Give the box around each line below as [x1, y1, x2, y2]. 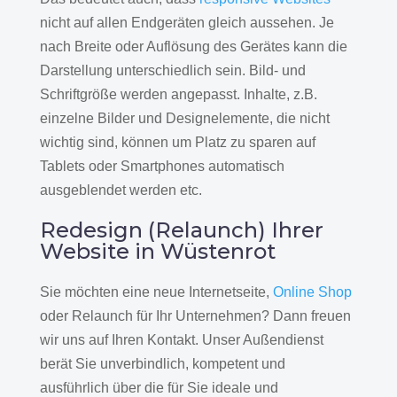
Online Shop [272, 284, 352, 300]
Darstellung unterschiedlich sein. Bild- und [39, 63, 306, 79]
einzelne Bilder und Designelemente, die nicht [39, 111, 330, 127]
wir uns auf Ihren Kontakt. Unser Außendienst [39, 332, 323, 348]
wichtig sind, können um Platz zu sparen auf [39, 135, 315, 151]
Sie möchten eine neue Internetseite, [39, 284, 273, 300]
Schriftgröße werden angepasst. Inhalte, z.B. [39, 87, 317, 103]
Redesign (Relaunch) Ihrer [39, 217, 323, 244]
